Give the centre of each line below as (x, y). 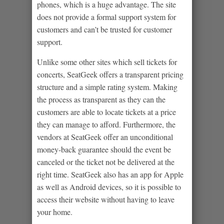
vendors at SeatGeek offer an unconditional (105, 136)
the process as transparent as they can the (101, 99)
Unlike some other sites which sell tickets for (107, 61)
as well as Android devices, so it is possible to (109, 186)
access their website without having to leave (106, 199)
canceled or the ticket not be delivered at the (106, 161)
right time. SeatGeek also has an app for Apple (110, 174)
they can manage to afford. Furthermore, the (106, 124)
